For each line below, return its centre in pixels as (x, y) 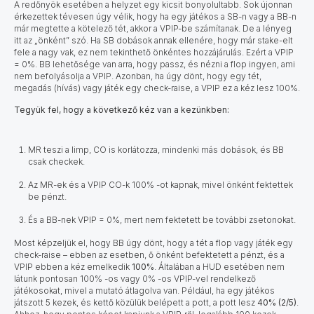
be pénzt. (47, 196)
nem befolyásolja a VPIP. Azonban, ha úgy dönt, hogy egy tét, (138, 76)
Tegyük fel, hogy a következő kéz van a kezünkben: (122, 109)
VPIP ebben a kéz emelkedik (73, 266)
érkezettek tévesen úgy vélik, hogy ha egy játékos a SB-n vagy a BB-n (155, 16)
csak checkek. (56, 161)
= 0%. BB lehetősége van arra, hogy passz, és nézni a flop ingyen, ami (155, 64)
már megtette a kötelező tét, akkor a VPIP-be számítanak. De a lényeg (153, 28)
